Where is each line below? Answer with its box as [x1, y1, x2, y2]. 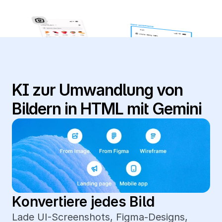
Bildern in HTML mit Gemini [12, 99, 205, 118]
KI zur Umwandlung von [12, 80, 183, 100]
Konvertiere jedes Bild [12, 193, 155, 210]
